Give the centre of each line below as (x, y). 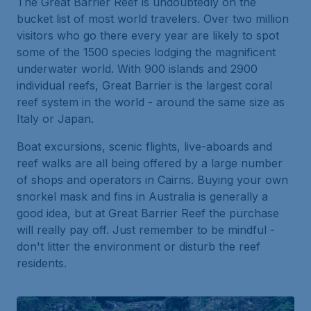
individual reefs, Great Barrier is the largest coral (144, 86)
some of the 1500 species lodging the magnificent (146, 52)
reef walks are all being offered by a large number (150, 163)
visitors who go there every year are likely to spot (148, 36)
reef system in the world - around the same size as (151, 102)
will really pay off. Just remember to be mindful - (146, 230)
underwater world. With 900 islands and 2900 (137, 69)
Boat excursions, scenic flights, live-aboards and (144, 147)
